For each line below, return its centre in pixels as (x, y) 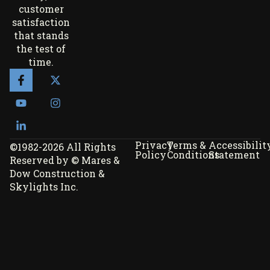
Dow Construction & (57, 174)
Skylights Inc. (44, 187)
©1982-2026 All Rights (63, 147)
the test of (41, 49)
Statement (234, 155)
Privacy (154, 145)
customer (41, 9)
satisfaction (41, 22)
